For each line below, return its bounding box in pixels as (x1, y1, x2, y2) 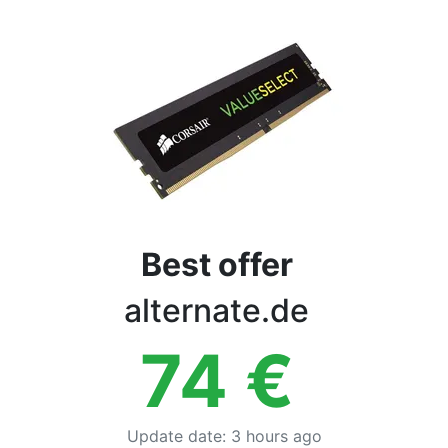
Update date (126, 426, 222, 446)
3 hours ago (230, 426, 322, 446)
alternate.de (124, 291, 309, 330)
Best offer (140, 245, 293, 284)
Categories (16, 34, 115, 58)
